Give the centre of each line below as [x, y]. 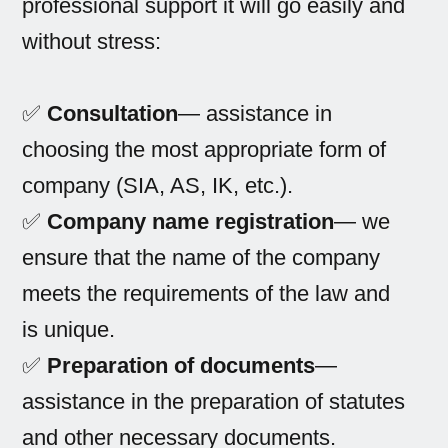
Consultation [113, 114]
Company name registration [191, 222]
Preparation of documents [181, 366]
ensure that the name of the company [201, 258]
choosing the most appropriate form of [204, 150]
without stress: [92, 42]
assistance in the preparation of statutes [214, 402]
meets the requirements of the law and [206, 294]
